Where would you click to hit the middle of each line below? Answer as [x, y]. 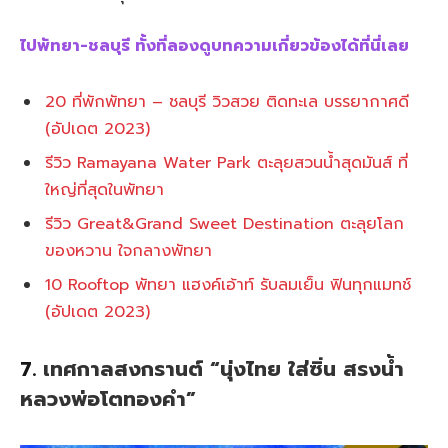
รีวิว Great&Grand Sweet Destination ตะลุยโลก [224, 224]
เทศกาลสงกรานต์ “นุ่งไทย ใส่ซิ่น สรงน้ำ [223, 369]
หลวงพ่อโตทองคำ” [108, 399]
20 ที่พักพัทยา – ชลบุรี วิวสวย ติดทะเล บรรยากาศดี [227, 102]
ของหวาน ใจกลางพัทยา [128, 251]
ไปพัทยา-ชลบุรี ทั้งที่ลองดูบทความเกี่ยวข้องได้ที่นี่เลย [214, 46]
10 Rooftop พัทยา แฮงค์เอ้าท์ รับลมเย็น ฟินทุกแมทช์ [228, 285]
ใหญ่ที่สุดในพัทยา [104, 190]
